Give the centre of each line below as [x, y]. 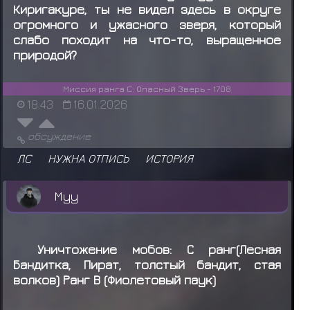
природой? [45, 55]
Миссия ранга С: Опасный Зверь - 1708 [147, 89]
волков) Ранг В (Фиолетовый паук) [114, 279]
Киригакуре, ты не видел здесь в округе [147, 9]
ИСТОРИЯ [169, 158]
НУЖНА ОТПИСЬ [88, 158]
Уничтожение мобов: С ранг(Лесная [159, 249]
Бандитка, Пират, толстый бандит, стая [147, 264]
